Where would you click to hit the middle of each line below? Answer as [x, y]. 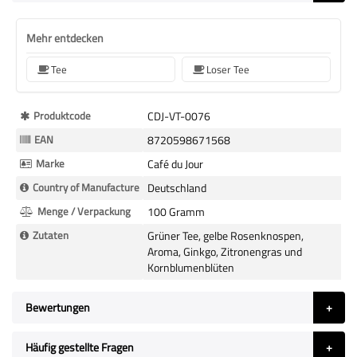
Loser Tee [228, 69]
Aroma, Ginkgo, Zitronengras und [225, 251]
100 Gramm [176, 211]
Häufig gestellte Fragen [80, 347]
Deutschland [177, 187]
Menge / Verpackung [84, 211]
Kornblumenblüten [191, 267]
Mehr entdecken [65, 37]
